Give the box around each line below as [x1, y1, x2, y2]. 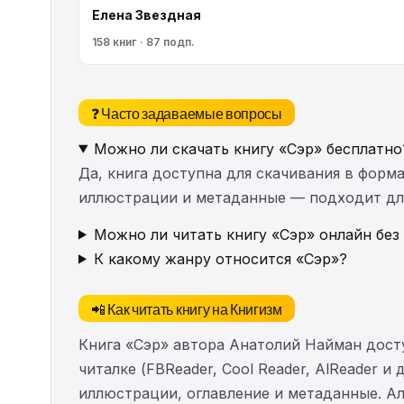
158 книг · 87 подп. [92, 34, 195, 49]
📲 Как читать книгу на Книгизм [91, 297, 282, 319]
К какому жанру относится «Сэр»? [93, 249, 347, 268]
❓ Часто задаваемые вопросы [91, 101, 282, 124]
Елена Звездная [92, 6, 201, 23]
